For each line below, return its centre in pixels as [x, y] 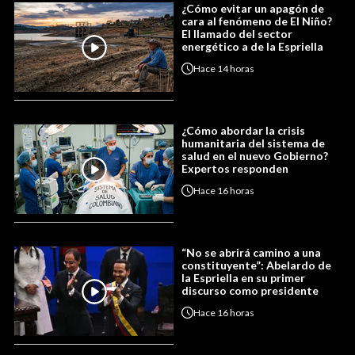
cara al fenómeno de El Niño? [257, 21]
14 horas [236, 68]
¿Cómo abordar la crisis [243, 131]
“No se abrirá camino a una [251, 253]
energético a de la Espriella [252, 47]
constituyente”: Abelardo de [256, 265]
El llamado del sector [237, 34]
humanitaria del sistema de [253, 143]
